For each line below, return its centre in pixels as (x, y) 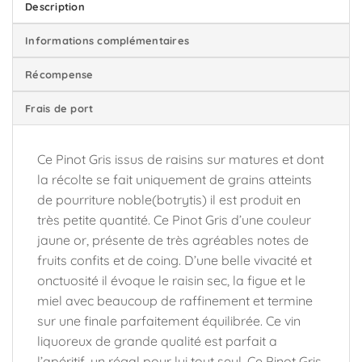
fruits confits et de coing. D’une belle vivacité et (175, 260)
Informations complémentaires (107, 40)
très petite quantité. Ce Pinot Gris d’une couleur (174, 219)
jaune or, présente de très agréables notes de (173, 240)
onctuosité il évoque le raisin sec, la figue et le (171, 280)
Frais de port (59, 108)
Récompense (59, 74)
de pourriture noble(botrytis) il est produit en (169, 199)
